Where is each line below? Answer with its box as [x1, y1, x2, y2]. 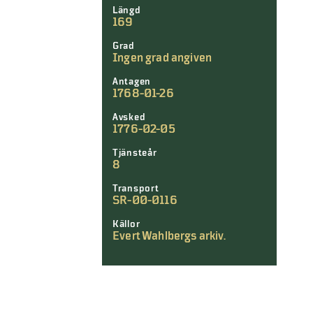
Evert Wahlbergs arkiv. [112, 230, 226, 242]
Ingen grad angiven [112, 52, 212, 64]
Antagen [112, 76, 151, 87]
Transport [112, 183, 159, 194]
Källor [112, 219, 140, 230]
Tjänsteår [112, 147, 157, 159]
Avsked [112, 112, 146, 123]
